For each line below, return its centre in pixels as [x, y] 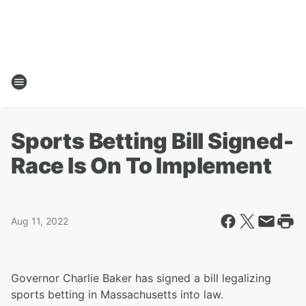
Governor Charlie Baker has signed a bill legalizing [141, 278]
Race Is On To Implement [141, 166]
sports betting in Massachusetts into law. [117, 294]
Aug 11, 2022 [40, 221]
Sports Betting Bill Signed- [152, 141]
